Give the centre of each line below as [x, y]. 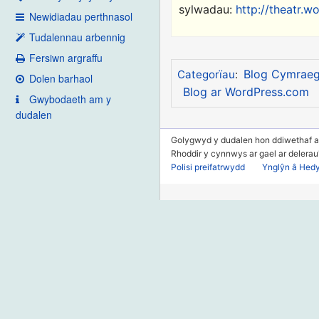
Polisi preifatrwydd [208, 167]
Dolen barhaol [61, 79]
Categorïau [206, 75]
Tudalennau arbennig [77, 37]
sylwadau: [208, 10]
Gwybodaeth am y [70, 99]
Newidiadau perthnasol [81, 17]
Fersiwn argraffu [66, 58]
